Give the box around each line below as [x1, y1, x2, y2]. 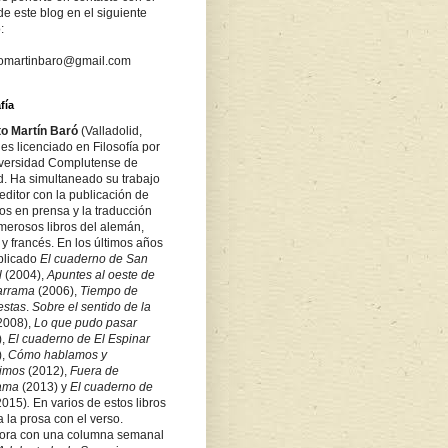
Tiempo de [80, 283, 138, 298]
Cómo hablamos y [8, 347, 107, 362]
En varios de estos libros [30, 395, 166, 410]
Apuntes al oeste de [47, 267, 155, 282]
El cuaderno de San [40, 251, 148, 266]
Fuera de [70, 363, 119, 378]
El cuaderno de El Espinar [8, 331, 150, 346]
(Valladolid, [81, 123, 142, 138]
